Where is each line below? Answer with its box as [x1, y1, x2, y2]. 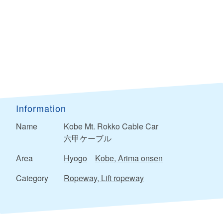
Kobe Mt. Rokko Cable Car [64, 120, 158, 132]
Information [16, 102, 66, 115]
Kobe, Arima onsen [95, 152, 163, 164]
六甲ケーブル [64, 132, 111, 144]
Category [16, 172, 48, 184]
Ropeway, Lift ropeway [64, 172, 144, 184]
